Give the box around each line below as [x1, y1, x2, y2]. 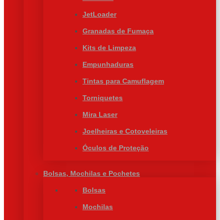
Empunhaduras [82, 60, 134, 68]
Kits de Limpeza [82, 44, 136, 52]
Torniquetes [82, 94, 123, 102]
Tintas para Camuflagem [82, 77, 164, 85]
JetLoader [82, 10, 116, 18]
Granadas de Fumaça [82, 27, 154, 35]
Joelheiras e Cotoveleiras [82, 127, 167, 135]
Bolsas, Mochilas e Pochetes [43, 169, 140, 177]
